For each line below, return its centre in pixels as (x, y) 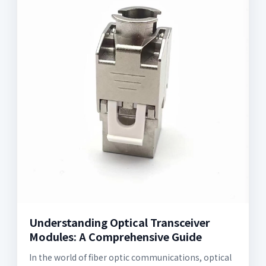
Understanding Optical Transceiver (120, 222)
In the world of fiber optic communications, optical (130, 257)
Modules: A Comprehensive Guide (115, 236)
